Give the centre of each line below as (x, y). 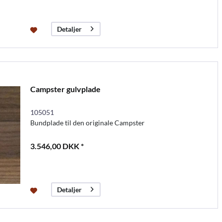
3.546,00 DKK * (57, 146)
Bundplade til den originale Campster (87, 122)
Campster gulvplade (65, 89)
